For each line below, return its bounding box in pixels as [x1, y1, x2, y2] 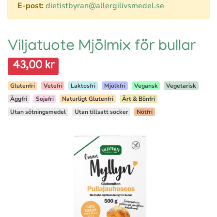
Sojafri [35, 95, 54, 103]
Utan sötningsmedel [10, 108, 66, 116]
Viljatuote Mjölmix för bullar [8, 39, 196, 56]
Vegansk [134, 82, 158, 90]
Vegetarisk [166, 82, 197, 90]
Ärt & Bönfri [122, 95, 155, 103]
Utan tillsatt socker [74, 108, 128, 116]
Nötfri [137, 108, 153, 116]
